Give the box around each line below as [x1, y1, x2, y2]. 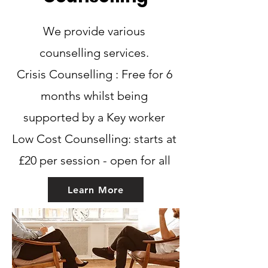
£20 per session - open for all [18, 153, 170, 167]
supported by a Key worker [23, 110, 165, 124]
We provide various [43, 24, 145, 38]
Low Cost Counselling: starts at [12, 132, 176, 146]
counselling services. [39, 45, 149, 60]
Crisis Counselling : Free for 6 [16, 67, 172, 81]
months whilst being [41, 89, 148, 103]
